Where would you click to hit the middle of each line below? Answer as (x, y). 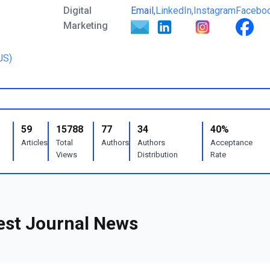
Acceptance (231, 143)
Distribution (157, 155)
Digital (77, 11)
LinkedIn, (174, 11)
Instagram (215, 11)
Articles (35, 143)
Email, (143, 11)
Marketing (86, 26)
